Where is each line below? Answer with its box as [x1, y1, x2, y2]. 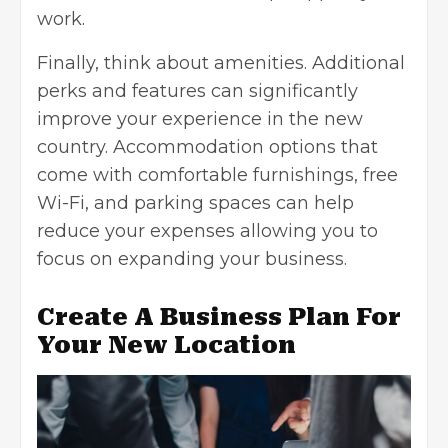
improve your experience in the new [37, 107, 363, 130]
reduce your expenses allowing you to [37, 219, 378, 242]
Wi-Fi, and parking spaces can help [37, 191, 354, 214]
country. [37, 135, 113, 158]
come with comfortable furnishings [37, 163, 354, 186]
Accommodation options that [113, 135, 378, 158]
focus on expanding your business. [37, 247, 347, 270]
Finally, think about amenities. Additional [37, 51, 405, 74]
